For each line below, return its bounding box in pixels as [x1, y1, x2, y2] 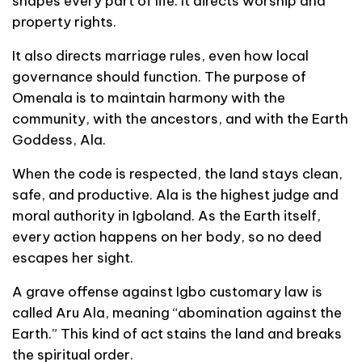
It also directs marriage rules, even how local [12, 46, 309, 65]
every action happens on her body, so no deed [12, 227, 322, 246]
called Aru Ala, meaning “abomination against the [12, 303, 342, 322]
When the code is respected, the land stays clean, [12, 164, 343, 183]
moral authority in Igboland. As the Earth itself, [12, 206, 321, 225]
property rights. [12, 12, 116, 31]
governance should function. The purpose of [12, 67, 306, 86]
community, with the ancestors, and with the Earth [12, 109, 348, 128]
